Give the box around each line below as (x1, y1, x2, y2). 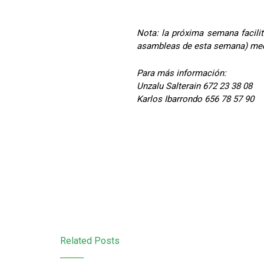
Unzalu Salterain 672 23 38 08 (136, 81, 252, 91)
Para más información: (136, 68, 226, 78)
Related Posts (60, 235, 120, 246)
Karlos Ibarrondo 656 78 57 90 (136, 94, 254, 104)
